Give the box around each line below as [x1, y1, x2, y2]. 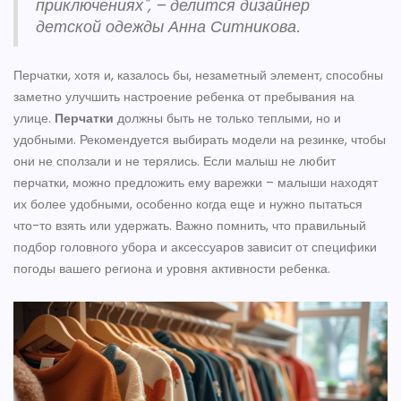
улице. [13, 109, 55, 128]
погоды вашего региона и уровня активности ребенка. [13, 260, 330, 278]
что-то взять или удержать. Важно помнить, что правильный [13, 217, 366, 235]
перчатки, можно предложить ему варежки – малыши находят [13, 174, 378, 192]
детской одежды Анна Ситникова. [36, 16, 300, 38]
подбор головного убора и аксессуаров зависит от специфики [13, 238, 377, 257]
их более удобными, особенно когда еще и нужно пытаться [13, 195, 363, 214]
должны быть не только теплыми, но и [114, 109, 341, 128]
